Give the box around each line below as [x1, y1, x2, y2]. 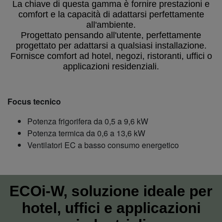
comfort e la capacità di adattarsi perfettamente [18, 9, 204, 19]
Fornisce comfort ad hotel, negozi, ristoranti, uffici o [10, 51, 212, 61]
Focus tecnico [7, 96, 61, 107]
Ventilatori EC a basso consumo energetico [27, 139, 179, 151]
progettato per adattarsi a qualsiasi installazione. [15, 41, 207, 51]
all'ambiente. [86, 20, 136, 30]
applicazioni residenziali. [63, 61, 159, 71]
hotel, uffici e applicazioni [21, 200, 201, 216]
